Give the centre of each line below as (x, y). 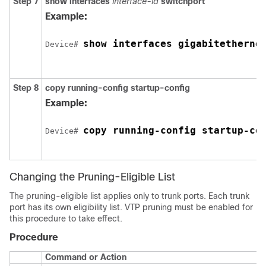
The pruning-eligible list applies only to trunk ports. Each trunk (129, 196)
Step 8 (26, 88)
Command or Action (86, 257)
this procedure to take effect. (66, 218)
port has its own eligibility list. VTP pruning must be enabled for (131, 207)
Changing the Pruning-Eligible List (92, 177)
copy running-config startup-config (118, 88)
